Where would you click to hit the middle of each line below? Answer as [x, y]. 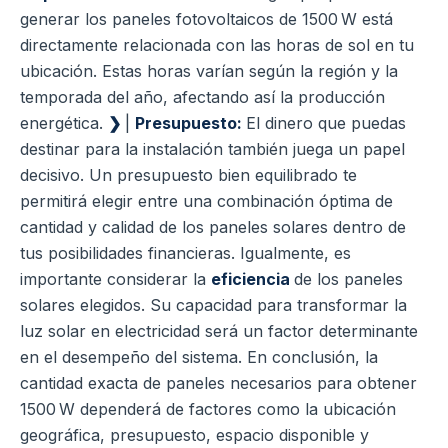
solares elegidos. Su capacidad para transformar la [213, 305]
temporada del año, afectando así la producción [202, 97]
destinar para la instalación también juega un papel [212, 149]
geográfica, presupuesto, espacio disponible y [194, 435]
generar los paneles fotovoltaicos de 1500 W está [206, 19]
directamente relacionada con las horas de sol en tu [217, 45]
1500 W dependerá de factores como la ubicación [208, 409]
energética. [64, 123]
